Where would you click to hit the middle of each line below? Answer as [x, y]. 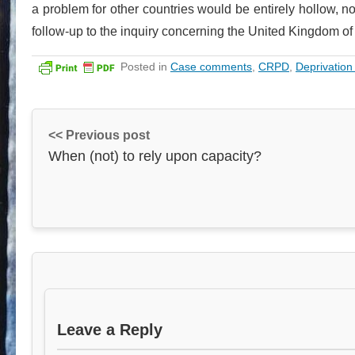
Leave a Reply [110, 329]
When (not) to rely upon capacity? [155, 156]
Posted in [145, 66]
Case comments [211, 66]
